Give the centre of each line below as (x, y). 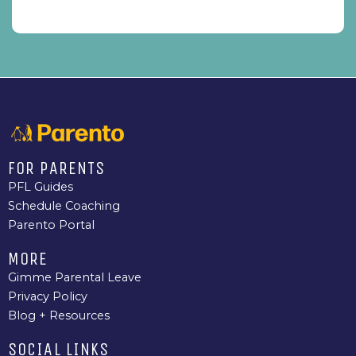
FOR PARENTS (57, 168)
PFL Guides (41, 186)
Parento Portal (51, 224)
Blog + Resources (59, 315)
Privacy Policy (48, 296)
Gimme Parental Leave (75, 277)
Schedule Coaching (64, 205)
